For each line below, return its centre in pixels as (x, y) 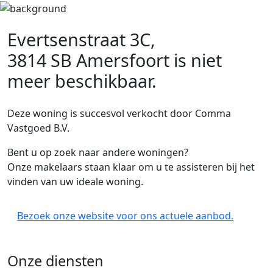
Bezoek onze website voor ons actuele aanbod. (125, 216)
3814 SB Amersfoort (88, 60)
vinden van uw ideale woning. (75, 182)
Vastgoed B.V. (38, 128)
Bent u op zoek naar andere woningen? (98, 152)
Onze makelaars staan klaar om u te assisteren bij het (131, 167)
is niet (196, 60)
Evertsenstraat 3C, (81, 39)
